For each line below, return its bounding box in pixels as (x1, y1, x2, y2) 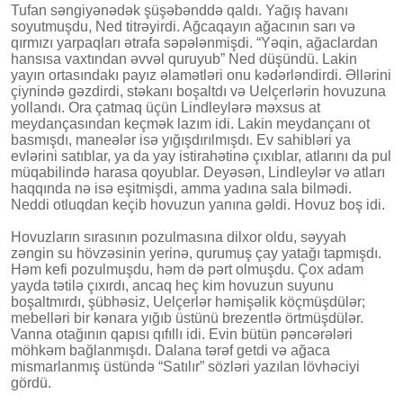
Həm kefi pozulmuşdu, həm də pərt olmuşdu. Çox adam (11, 261, 363, 277)
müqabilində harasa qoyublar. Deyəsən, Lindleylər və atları (11, 164, 385, 180)
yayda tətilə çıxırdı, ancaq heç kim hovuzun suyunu (11, 277, 334, 293)
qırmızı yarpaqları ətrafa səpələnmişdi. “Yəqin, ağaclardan (11, 34, 378, 50)
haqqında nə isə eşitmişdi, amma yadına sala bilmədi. (11, 180, 352, 196)
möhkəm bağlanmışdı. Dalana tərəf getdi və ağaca (11, 342, 330, 358)
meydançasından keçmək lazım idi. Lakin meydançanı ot (11, 115, 370, 131)
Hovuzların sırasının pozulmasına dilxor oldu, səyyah (11, 228, 346, 245)
